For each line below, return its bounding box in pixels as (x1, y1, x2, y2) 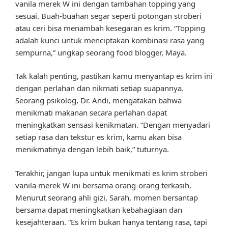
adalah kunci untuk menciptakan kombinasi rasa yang (15, 35, 204, 45)
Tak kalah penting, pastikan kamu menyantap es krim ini (15, 71, 213, 81)
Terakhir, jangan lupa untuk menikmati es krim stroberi (15, 167, 208, 178)
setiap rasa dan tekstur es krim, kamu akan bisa (15, 132, 182, 142)
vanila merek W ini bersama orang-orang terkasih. (15, 180, 191, 190)
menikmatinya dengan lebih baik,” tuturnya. (15, 144, 169, 155)
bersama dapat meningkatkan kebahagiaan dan (15, 204, 182, 215)
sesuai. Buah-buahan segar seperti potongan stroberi (15, 10, 202, 21)
